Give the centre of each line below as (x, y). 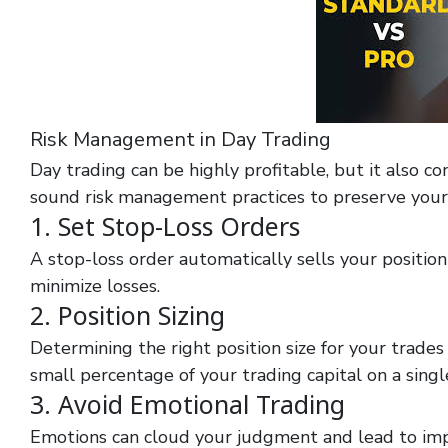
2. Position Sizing (127, 315)
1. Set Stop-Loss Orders (165, 226)
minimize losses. (95, 286)
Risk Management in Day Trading (180, 139)
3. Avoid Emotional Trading (187, 404)
